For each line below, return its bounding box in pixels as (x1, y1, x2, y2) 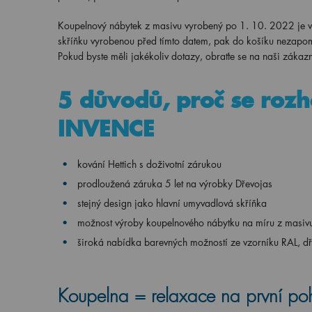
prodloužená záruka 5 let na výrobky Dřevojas (77, 177, 272, 190)
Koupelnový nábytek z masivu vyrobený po (57, 19, 240, 32)
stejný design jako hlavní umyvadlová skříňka (77, 196, 267, 210)
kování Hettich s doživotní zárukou (77, 157, 221, 171)
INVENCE (57, 115, 155, 142)
